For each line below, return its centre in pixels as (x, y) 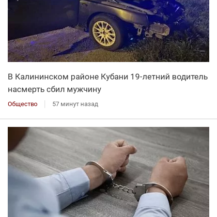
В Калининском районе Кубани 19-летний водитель (108, 77)
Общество (23, 104)
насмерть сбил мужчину (54, 89)
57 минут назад (75, 104)
